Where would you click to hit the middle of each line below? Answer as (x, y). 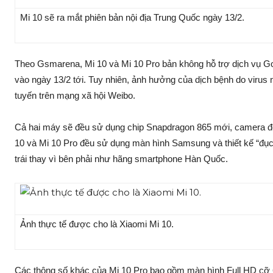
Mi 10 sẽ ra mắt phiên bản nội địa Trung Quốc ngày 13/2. (132, 18)
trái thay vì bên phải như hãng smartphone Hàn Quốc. (122, 159)
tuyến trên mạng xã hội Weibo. (76, 96)
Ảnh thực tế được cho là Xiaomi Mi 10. (98, 224)
